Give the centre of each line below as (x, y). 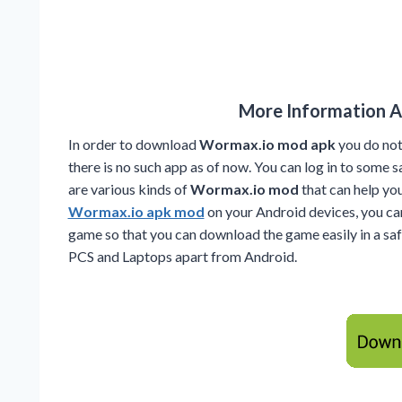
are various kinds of (129, 188)
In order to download (133, 144)
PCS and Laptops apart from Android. (182, 256)
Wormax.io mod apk (268, 144)
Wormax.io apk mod (136, 211)
